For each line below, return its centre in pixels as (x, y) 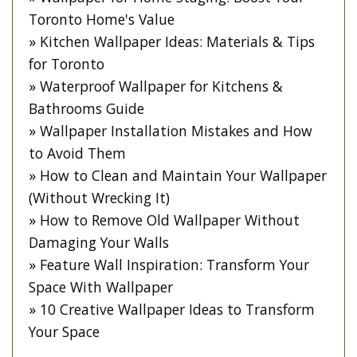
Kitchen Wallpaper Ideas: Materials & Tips (177, 41)
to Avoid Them (77, 153)
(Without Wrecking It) (99, 197)
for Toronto (67, 63)
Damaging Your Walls (99, 242)
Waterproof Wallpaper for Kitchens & (161, 86)
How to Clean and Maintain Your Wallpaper (183, 175)
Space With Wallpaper (101, 286)
